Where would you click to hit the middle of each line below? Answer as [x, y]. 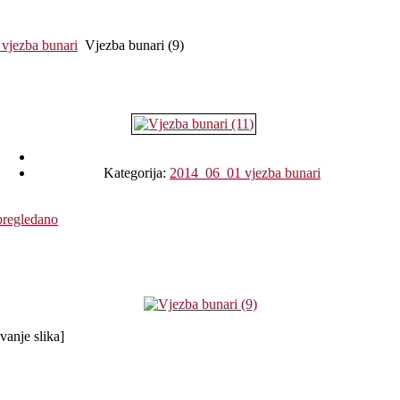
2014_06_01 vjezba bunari [245, 172]
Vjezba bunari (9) [134, 45]
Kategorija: [136, 172]
